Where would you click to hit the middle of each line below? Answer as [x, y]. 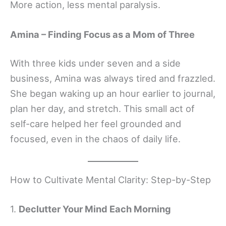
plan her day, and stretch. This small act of [102, 109]
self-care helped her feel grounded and [96, 124]
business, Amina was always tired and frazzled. [113, 78]
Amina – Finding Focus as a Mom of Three [102, 34]
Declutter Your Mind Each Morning [95, 209]
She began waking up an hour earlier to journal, [113, 94]
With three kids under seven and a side [95, 63]
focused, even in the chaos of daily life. [95, 139]
